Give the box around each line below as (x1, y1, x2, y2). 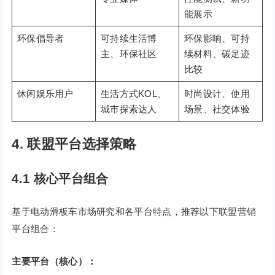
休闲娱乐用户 (17, 88, 74, 99)
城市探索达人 (100, 104, 157, 115)
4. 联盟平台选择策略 (12, 136, 137, 152)
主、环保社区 (100, 48, 157, 60)
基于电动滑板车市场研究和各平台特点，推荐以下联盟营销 (12, 206, 257, 217)
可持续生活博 (100, 33, 157, 44)
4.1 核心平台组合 (12, 172, 109, 186)
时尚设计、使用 (184, 88, 250, 99)
